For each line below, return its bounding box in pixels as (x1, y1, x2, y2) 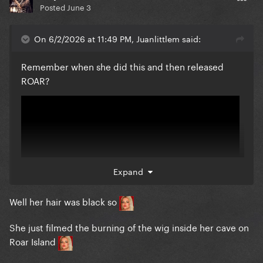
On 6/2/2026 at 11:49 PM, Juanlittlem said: (34, 32, 201, 45)
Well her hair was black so (9, 194, 119, 208)
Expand (113, 164, 148, 178)
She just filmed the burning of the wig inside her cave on (9, 219, 249, 234)
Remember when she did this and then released (21, 59, 224, 73)
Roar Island (9, 233, 58, 248)
